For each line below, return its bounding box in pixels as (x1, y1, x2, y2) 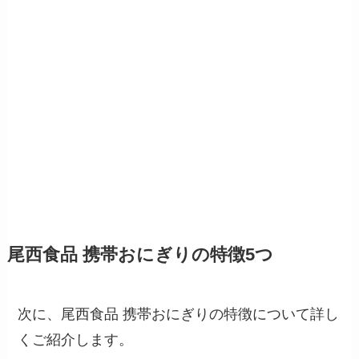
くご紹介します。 (18, 332, 134, 349)
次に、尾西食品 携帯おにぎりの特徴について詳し (18, 306, 340, 323)
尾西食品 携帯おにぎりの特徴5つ (6, 245, 273, 265)
